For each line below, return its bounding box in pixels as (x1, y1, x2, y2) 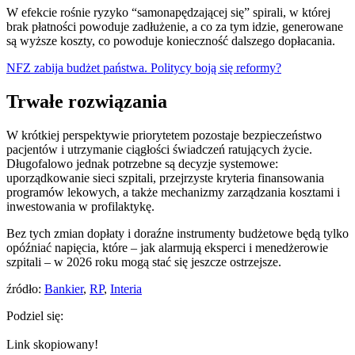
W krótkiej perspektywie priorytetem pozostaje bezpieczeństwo (6, 128, 322, 143)
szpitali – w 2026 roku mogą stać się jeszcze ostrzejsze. (6, 255, 281, 269)
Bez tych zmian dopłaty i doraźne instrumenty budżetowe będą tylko (6, 227, 349, 241)
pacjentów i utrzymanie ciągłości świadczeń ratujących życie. (6, 143, 312, 157)
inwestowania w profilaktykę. (6, 200, 155, 214)
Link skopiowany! (6, 338, 98, 352)
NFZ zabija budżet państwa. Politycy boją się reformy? (6, 61, 281, 75)
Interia (110, 282, 142, 296)
